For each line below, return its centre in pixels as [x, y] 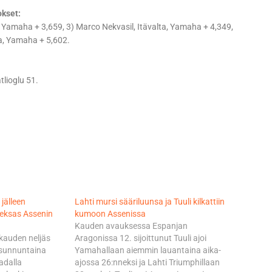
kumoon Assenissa [110, 214]
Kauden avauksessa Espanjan [131, 226]
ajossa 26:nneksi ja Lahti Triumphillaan [147, 263]
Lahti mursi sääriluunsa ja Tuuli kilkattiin [149, 202]
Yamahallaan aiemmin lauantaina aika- [148, 250]
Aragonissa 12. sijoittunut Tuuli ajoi [140, 238]
